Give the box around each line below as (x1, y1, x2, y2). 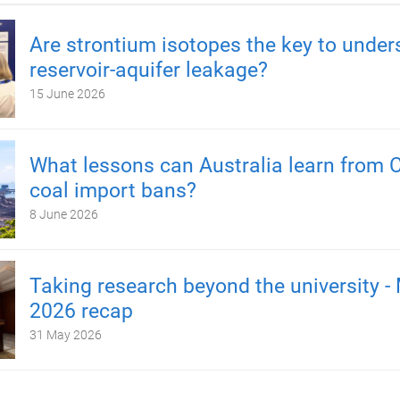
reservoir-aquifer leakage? (29, 58, 268, 82)
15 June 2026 (29, 87, 105, 101)
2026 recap (29, 299, 133, 323)
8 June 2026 (29, 207, 98, 221)
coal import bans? (29, 179, 196, 203)
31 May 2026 (29, 328, 102, 342)
